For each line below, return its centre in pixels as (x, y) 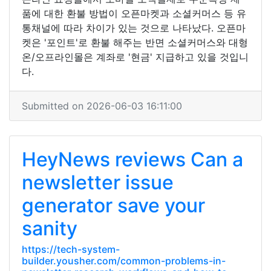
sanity (50, 228)
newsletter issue (98, 182)
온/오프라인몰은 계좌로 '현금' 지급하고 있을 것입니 (135, 57)
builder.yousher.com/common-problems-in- (124, 261)
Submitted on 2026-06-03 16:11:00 (102, 106)
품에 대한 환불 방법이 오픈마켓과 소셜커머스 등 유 (134, 13)
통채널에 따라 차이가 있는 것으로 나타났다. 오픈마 (134, 28)
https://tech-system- (71, 249)
